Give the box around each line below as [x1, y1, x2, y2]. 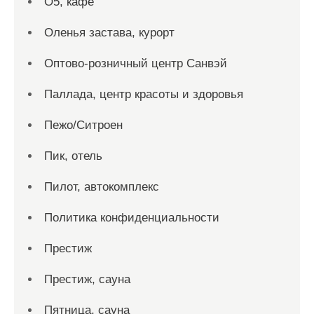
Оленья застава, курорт [44, 26, 175, 39]
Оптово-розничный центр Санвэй [44, 57, 227, 70]
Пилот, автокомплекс [44, 180, 159, 193]
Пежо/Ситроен [44, 118, 123, 132]
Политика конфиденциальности [44, 211, 219, 224]
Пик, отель [44, 149, 102, 163]
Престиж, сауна [44, 273, 130, 286]
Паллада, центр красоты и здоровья [44, 88, 243, 101]
